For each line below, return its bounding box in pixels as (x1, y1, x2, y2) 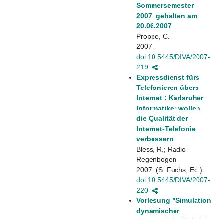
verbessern (136, 134, 174, 143)
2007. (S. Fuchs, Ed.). (136, 165, 204, 174)
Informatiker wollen (136, 104, 200, 112)
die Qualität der (136, 114, 188, 122)
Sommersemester (136, 1, 194, 9)
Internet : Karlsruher (136, 93, 203, 102)
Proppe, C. (136, 32, 170, 40)
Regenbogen (136, 155, 176, 163)
